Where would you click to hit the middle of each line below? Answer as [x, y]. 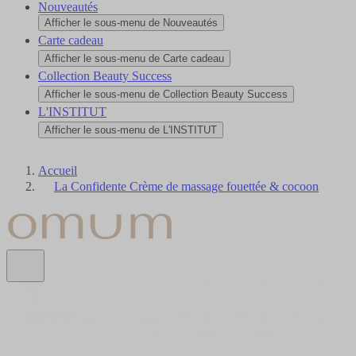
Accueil [58, 170]
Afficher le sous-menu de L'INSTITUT [131, 130]
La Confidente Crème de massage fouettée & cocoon [186, 186]
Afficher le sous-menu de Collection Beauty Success [166, 94]
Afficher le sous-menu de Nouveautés [131, 22]
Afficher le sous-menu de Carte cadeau [134, 58]
